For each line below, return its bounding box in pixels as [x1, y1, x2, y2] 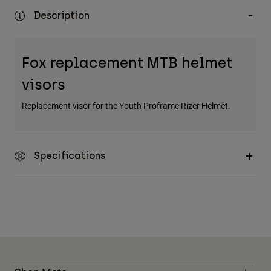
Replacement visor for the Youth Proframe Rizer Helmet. [22, 100, 230, 112]
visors [22, 76, 65, 94]
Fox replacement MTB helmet [22, 54, 232, 72]
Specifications [34, 150, 105, 162]
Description [34, 10, 90, 22]
